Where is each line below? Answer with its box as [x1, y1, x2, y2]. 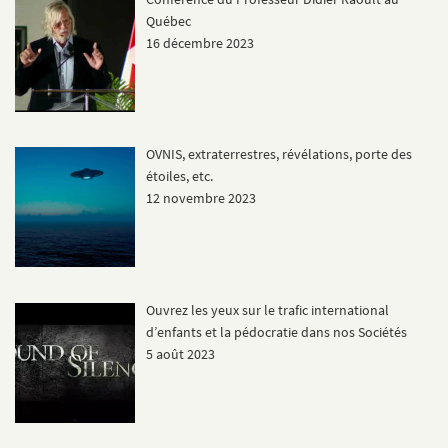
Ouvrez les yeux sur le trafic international [145, 300, 389, 319]
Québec [145, 11, 191, 30]
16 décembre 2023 [145, 33, 254, 52]
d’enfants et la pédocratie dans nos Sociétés [145, 322, 407, 341]
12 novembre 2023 [145, 189, 256, 208]
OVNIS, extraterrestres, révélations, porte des [145, 145, 412, 164]
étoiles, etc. [145, 167, 213, 186]
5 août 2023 [145, 344, 215, 363]
